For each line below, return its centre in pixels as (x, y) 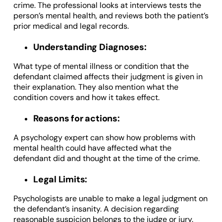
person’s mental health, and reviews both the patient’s (111, 16)
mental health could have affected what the (92, 148)
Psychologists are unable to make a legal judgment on (110, 199)
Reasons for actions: (76, 119)
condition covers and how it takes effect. (86, 98)
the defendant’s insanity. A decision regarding (96, 209)
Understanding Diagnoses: (90, 47)
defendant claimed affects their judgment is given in (108, 77)
